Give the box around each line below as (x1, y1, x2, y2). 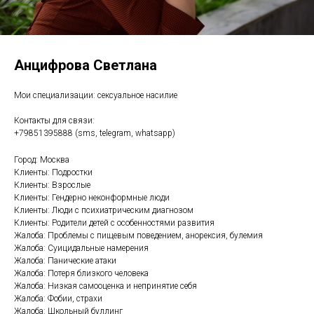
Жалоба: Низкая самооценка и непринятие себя (14, 281, 197, 291)
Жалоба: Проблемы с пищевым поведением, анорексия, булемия (14, 231, 263, 240)
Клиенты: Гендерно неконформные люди (14, 193, 170, 203)
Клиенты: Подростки (14, 168, 93, 177)
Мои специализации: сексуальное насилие (14, 90, 177, 100)
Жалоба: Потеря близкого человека (14, 268, 149, 278)
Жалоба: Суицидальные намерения (14, 243, 149, 253)
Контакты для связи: (14, 116, 95, 125)
